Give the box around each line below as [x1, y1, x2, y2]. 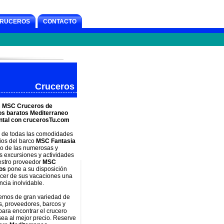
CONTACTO [43, 18, 76, 25]
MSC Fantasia [36, 137, 75, 144]
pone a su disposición [6, 165, 67, 172]
